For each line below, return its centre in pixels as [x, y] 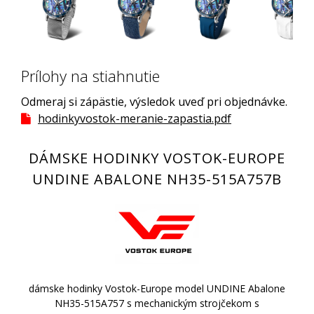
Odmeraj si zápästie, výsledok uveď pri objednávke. [154, 102]
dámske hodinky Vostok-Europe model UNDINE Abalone [157, 289]
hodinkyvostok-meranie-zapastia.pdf [135, 119]
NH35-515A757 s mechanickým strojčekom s [157, 303]
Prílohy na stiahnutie [90, 76]
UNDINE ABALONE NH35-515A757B [157, 179]
